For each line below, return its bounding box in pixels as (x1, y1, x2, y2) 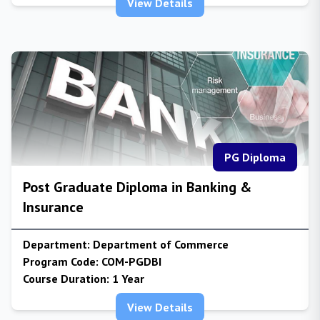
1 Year (109, 271, 144, 286)
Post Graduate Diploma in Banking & (23, 178, 251, 196)
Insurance (23, 198, 84, 216)
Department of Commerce (90, 237, 229, 251)
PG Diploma (224, 150, 286, 164)
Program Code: (23, 254, 99, 269)
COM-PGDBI (99, 254, 161, 269)
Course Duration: (23, 271, 109, 286)
